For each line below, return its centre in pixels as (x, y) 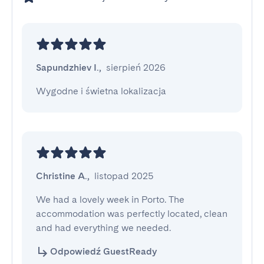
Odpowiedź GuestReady (103, 251)
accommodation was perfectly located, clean (132, 214)
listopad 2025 (124, 176)
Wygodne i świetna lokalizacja (101, 91)
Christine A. (62, 176)
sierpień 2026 (136, 67)
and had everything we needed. (103, 228)
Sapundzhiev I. (67, 67)
